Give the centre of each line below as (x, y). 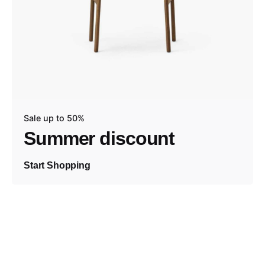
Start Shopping (57, 166)
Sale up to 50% (54, 118)
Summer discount (99, 139)
